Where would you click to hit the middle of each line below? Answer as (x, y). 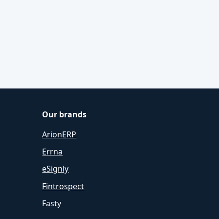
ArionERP (59, 135)
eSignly (55, 169)
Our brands (65, 115)
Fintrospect (63, 186)
